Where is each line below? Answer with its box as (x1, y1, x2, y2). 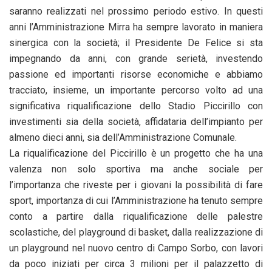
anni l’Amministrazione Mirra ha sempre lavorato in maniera (9, 21, 263, 33)
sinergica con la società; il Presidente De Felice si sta (9, 36, 263, 49)
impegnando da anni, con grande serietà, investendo (9, 52, 263, 64)
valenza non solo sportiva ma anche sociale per (9, 163, 263, 175)
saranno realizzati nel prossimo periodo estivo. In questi (9, 5, 263, 17)
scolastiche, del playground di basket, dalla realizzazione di (9, 226, 263, 238)
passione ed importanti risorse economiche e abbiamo (9, 68, 263, 80)
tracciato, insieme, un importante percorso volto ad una (9, 84, 263, 96)
